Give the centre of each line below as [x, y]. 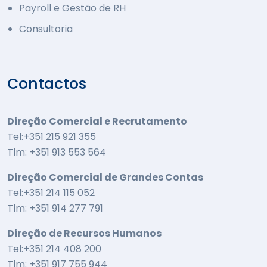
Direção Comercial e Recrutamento [97, 122]
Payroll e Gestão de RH [72, 8]
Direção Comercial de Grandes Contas [105, 178]
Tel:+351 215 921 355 [52, 137]
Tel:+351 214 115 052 [51, 193]
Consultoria [46, 29]
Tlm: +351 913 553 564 [57, 153]
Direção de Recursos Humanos [84, 234]
